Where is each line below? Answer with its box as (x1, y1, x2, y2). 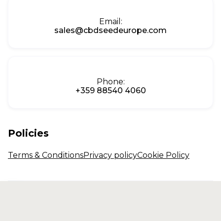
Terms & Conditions (8, 150, 83, 160)
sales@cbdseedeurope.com (54, 26, 167, 35)
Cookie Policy (137, 150, 189, 160)
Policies (8, 127, 49, 139)
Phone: (96, 77, 125, 86)
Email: (99, 17, 122, 26)
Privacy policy (83, 150, 137, 160)
